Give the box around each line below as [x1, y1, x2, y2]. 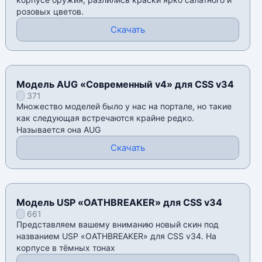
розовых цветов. [16, 6, 84, 17]
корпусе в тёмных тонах [16, 243, 116, 253]
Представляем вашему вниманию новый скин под [16, 219, 219, 230]
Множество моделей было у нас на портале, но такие [16, 101, 232, 112]
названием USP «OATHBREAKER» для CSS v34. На [16, 231, 217, 242]
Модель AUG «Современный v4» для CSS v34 [16, 78, 235, 91]
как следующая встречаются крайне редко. [16, 113, 195, 123]
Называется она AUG [16, 125, 101, 135]
